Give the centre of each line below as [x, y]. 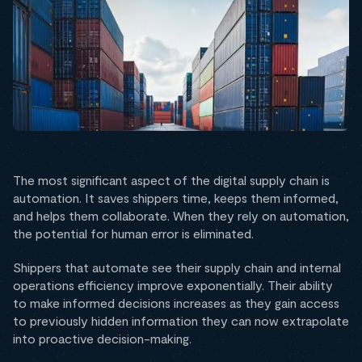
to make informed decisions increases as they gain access [176, 303]
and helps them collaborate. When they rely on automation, [181, 216]
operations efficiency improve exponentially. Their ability [173, 285]
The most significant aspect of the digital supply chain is [171, 180]
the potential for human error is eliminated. [133, 234]
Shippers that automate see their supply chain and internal [177, 267]
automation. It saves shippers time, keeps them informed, [176, 198]
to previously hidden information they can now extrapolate [181, 321]
